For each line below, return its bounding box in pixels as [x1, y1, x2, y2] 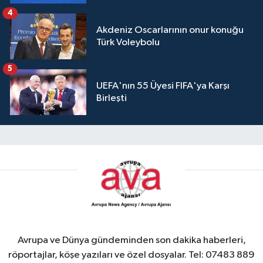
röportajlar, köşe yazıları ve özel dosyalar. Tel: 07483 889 [8, 250, 255, 261]
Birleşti [96, 93, 127, 103]
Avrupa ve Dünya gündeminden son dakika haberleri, [17, 235, 246, 246]
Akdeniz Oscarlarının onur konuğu [96, 25, 244, 35]
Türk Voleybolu [96, 37, 160, 48]
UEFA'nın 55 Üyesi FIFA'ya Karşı [96, 80, 230, 91]
